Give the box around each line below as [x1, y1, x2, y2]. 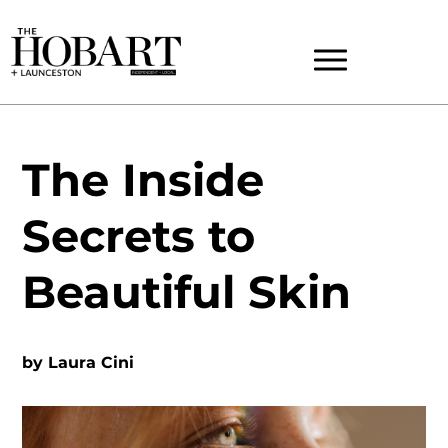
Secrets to [22, 209, 256, 263]
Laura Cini [48, 353, 135, 372]
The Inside [22, 153, 265, 207]
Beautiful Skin [22, 265, 352, 319]
